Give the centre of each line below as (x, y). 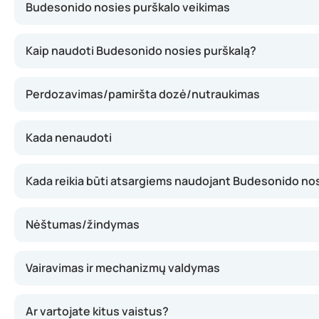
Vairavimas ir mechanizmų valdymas (123, 268)
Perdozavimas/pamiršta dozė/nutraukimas (143, 94)
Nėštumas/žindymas (83, 224)
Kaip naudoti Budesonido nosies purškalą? (141, 51)
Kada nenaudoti (69, 137)
